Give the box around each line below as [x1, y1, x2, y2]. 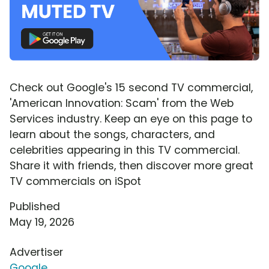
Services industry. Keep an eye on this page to [10, 111, 252, 126]
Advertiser [10, 244, 63, 259]
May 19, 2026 [10, 214, 74, 229]
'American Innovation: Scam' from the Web [10, 95, 234, 110]
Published [10, 199, 60, 214]
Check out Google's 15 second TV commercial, [10, 80, 253, 95]
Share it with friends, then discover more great [10, 158, 253, 173]
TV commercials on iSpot [10, 174, 141, 189]
